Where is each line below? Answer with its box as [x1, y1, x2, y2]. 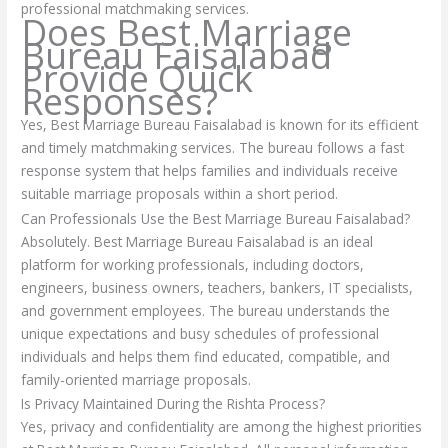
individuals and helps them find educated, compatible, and [21, 346, 391, 366]
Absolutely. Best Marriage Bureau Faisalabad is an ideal [21, 231, 374, 251]
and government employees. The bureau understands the [21, 300, 391, 320]
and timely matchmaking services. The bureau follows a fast [21, 138, 405, 158]
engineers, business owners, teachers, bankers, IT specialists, [21, 277, 414, 297]
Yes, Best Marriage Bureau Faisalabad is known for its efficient [21, 115, 419, 135]
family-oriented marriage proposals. [21, 369, 252, 389]
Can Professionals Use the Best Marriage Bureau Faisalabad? [21, 208, 411, 228]
